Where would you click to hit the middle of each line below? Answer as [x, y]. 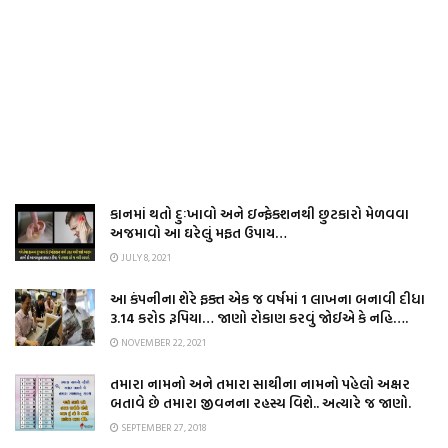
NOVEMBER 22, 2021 [162, 343]
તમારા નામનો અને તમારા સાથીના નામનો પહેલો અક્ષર [260, 384]
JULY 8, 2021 [145, 258]
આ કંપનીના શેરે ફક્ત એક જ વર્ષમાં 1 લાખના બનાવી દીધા [267, 299]
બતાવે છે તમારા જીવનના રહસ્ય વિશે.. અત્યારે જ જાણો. [260, 403]
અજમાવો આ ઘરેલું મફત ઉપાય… [198, 233]
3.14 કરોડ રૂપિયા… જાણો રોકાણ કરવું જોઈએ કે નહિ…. [259, 318]
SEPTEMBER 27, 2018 [162, 428]
